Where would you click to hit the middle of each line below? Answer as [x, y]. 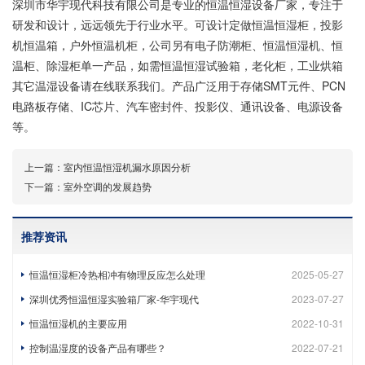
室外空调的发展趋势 [108, 186]
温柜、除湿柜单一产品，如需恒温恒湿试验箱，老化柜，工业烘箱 [178, 65]
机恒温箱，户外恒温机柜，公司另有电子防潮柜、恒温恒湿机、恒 [178, 45]
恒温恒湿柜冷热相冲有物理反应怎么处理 [117, 274]
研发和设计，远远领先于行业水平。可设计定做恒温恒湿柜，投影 [178, 24]
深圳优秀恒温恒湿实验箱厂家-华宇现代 [114, 299]
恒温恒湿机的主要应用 [78, 323]
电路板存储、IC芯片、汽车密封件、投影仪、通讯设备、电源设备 [178, 106]
